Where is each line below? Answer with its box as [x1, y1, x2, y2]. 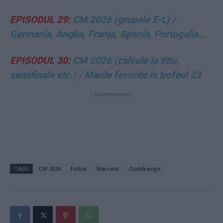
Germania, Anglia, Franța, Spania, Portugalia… [10, 28, 205, 40]
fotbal [71, 164, 87, 172]
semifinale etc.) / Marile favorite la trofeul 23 [10, 69, 201, 81]
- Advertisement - [90, 91, 133, 97]
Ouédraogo [129, 164, 161, 172]
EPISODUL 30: [10, 54, 70, 66]
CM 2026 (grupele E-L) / [70, 13, 176, 25]
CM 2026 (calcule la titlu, [70, 54, 179, 66]
